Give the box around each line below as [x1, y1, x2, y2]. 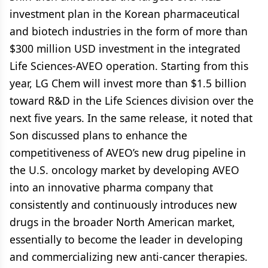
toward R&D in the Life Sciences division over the [10, 93, 254, 108]
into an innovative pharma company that [10, 180, 213, 194]
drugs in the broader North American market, [10, 215, 235, 229]
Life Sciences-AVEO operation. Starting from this [10, 59, 248, 73]
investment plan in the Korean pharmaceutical [10, 7, 240, 21]
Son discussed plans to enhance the [10, 128, 187, 142]
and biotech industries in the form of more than [10, 24, 248, 38]
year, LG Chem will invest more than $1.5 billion [10, 76, 246, 90]
